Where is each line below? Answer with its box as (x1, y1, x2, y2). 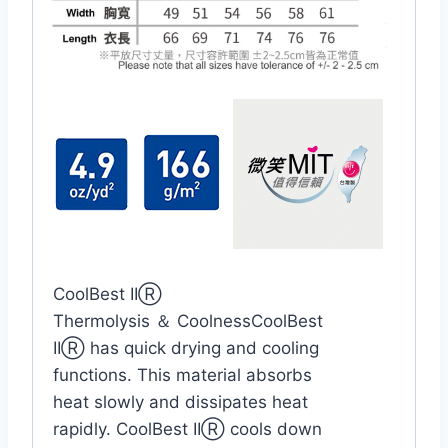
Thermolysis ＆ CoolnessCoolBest (53, 310, 323, 331)
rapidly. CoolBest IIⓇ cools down (53, 418, 322, 439)
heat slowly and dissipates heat (53, 391, 308, 412)
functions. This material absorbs (53, 364, 312, 385)
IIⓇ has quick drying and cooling (53, 337, 319, 358)
